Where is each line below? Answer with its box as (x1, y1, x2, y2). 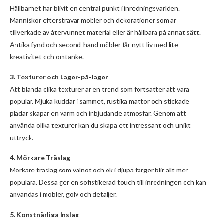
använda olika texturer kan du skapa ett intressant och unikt (10, 121, 191, 129)
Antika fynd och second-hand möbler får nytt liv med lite (10, 40, 178, 48)
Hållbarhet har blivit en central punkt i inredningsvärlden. (10, 4, 180, 12)
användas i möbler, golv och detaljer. (10, 190, 117, 198)
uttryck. (10, 133, 33, 141)
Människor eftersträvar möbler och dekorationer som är (10, 16, 176, 24)
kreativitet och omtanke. (10, 52, 84, 61)
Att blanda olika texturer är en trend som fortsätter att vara (10, 85, 189, 93)
